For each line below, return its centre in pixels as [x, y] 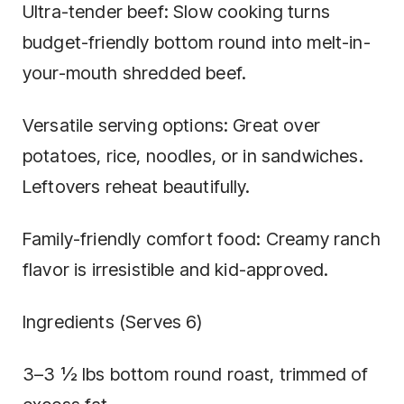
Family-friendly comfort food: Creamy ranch [202, 239]
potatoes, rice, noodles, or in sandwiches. [193, 156]
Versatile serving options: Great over [171, 125]
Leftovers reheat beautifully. [137, 187]
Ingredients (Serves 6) [113, 322]
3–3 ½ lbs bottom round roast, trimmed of [196, 374]
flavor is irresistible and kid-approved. [176, 270]
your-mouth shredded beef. [135, 73]
